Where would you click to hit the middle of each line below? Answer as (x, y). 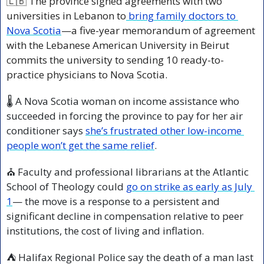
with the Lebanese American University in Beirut (118, 45)
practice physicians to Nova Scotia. (87, 75)
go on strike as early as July (189, 187)
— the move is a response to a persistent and (116, 202)
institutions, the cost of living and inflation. (105, 231)
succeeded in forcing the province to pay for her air (125, 116)
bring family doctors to (181, 16)
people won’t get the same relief (80, 146)
